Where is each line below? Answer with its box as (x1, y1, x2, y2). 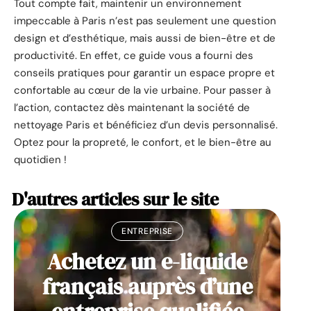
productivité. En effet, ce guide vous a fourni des (14, 49, 253, 63)
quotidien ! (14, 153, 67, 167)
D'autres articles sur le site (12, 187, 219, 212)
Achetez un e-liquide (47, 246, 247, 278)
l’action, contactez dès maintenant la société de (14, 101, 250, 115)
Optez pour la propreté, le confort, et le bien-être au (14, 135, 271, 150)
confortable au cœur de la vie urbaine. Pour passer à (14, 83, 271, 98)
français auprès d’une (42, 271, 253, 303)
